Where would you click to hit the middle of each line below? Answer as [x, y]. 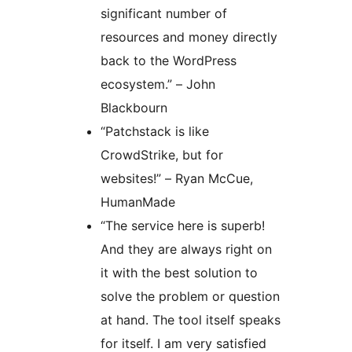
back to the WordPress [169, 61]
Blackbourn [134, 108]
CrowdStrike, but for [162, 155]
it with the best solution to [179, 273]
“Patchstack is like [155, 132]
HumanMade [138, 202]
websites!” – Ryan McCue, [177, 179]
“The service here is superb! [183, 226]
